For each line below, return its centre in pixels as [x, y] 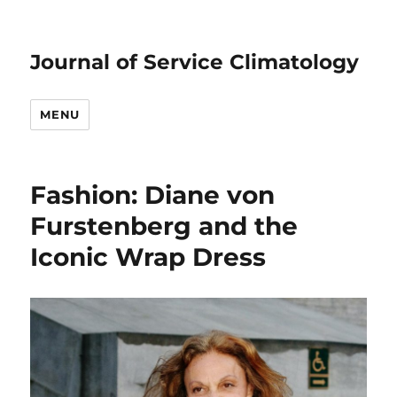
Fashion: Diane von [153, 195]
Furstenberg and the [164, 226]
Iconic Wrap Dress [148, 257]
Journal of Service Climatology [195, 62]
